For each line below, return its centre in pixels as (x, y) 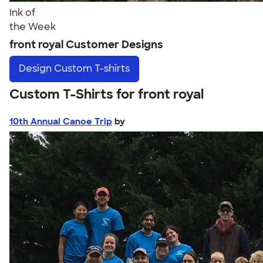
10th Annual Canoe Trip (61, 121)
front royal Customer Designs (86, 45)
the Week (33, 27)
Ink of (22, 13)
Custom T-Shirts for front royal (107, 94)
